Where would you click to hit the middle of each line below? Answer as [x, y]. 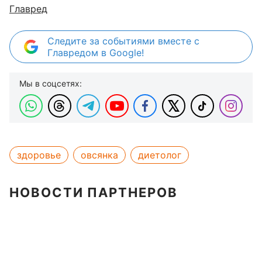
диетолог [160, 155]
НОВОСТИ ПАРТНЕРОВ [94, 192]
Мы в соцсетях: [51, 83]
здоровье [39, 155]
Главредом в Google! [96, 53]
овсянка [99, 155]
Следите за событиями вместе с [123, 41]
